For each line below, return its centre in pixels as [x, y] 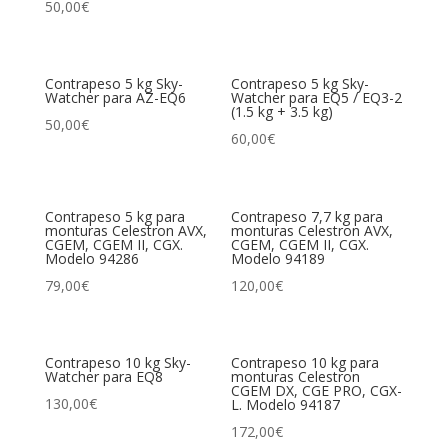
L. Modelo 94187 [286, 404]
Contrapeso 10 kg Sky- [117, 362]
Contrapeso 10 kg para [305, 362]
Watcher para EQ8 [103, 376]
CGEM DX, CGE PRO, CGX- [317, 390]
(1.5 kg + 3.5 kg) [282, 112]
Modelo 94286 [91, 258]
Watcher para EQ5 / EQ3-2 [317, 98]
